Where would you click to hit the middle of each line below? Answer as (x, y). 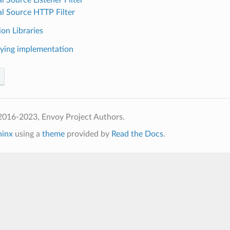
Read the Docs (137, 134)
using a (27, 134)
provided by (88, 134)
